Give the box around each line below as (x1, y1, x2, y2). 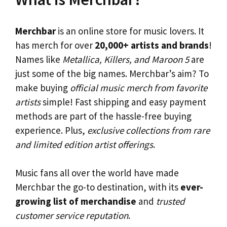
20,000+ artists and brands (95, 39, 209, 51)
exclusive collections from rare (87, 124, 210, 136)
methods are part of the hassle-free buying (15, 109, 192, 122)
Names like (15, 53, 62, 65)
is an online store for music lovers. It (56, 24, 204, 37)
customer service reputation (15, 209, 128, 222)
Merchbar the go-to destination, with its (15, 181, 180, 194)
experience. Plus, (15, 124, 87, 136)
